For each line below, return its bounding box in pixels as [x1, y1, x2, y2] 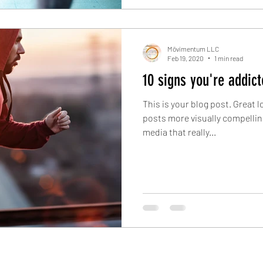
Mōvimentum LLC [167, 44, 219, 53]
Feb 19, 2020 [167, 54, 204, 63]
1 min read [214, 54, 243, 63]
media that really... [143, 126, 216, 137]
